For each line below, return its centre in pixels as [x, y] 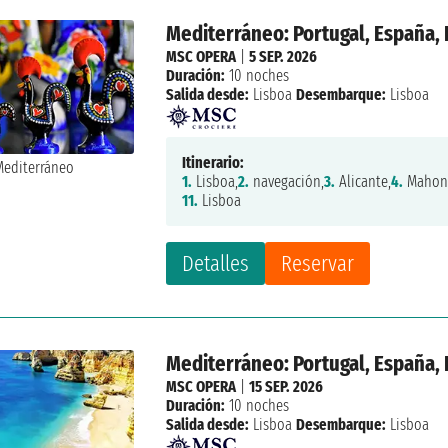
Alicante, [363, 181]
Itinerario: [213, 162]
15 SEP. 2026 [286, 386]
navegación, [287, 181]
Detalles [216, 263]
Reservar [318, 263]
